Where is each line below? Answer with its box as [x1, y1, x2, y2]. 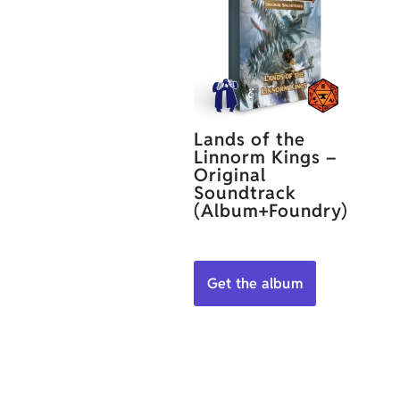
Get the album [206, 274, 303, 293]
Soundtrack [193, 181, 296, 204]
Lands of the [193, 128, 305, 151]
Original [193, 163, 266, 187]
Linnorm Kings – [193, 146, 337, 169]
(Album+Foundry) [193, 199, 348, 222]
